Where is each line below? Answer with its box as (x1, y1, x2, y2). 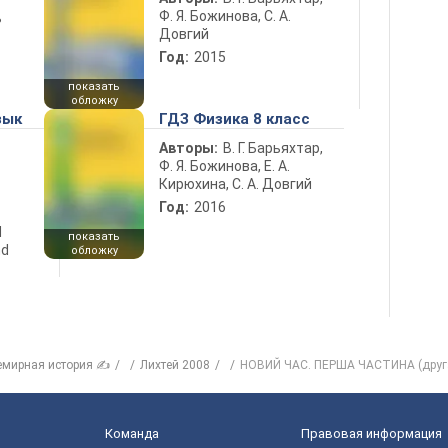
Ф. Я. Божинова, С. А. (159, 8, 291, 24)
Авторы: (159, 140, 218, 156)
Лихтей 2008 (140, 358, 210, 372)
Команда (105, 426, 159, 441)
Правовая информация (301, 426, 442, 441)
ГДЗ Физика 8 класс (159, 110, 310, 128)
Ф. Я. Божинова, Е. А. (159, 158, 290, 174)
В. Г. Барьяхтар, (223, 140, 323, 156)
